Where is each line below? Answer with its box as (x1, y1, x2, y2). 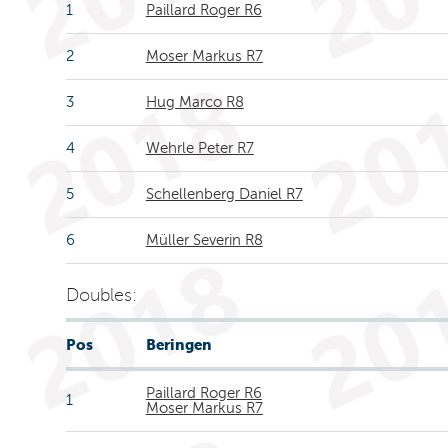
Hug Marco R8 (145, 94, 244, 110)
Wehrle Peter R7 (145, 140, 254, 156)
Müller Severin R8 (145, 232, 263, 248)
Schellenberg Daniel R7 (145, 186, 303, 202)
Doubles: (65, 285, 137, 305)
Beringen (145, 336, 212, 353)
